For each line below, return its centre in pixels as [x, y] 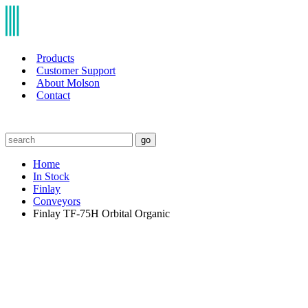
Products [55, 58]
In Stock [51, 176]
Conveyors [57, 201]
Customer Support [76, 70]
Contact [53, 95]
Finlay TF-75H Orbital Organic [101, 213]
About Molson [68, 82]
